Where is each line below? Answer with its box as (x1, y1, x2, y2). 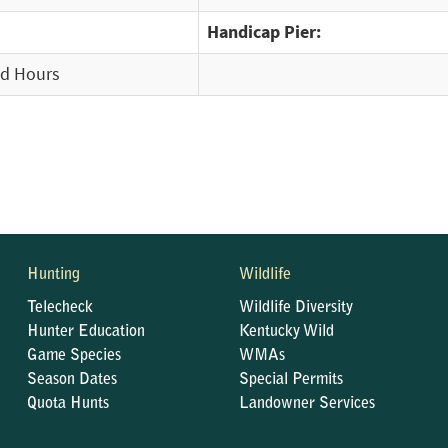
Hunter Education (27, 324, 146, 340)
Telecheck (27, 300, 94, 316)
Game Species (27, 348, 122, 364)
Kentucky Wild (238, 324, 334, 340)
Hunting (27, 267, 81, 283)
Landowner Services (238, 396, 375, 412)
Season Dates (27, 372, 118, 388)
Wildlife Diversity (238, 300, 353, 316)
